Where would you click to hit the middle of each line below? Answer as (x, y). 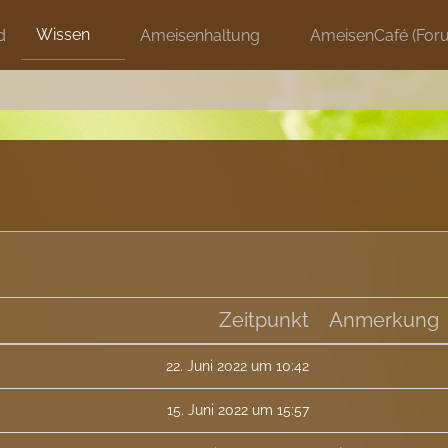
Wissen (63, 34)
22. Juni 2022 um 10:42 (238, 366)
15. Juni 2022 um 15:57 (238, 410)
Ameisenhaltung (200, 35)
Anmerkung (384, 320)
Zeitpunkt (264, 320)
